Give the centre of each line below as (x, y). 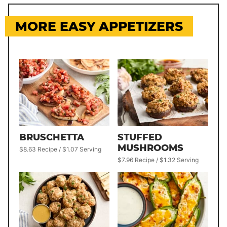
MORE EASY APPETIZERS (99, 26)
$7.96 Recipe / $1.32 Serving (158, 160)
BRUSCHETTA (52, 138)
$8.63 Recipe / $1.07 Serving (60, 149)
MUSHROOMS (150, 148)
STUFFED (140, 138)
